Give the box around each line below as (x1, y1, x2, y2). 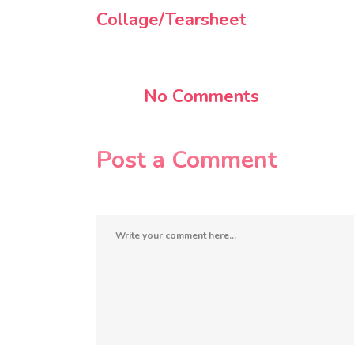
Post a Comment (96, 143, 277, 176)
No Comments (144, 84, 260, 108)
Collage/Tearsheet (96, 7, 247, 32)
